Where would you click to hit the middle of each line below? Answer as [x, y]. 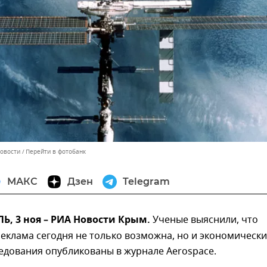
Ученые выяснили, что [204, 220]
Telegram [146, 182]
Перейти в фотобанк [56, 152]
